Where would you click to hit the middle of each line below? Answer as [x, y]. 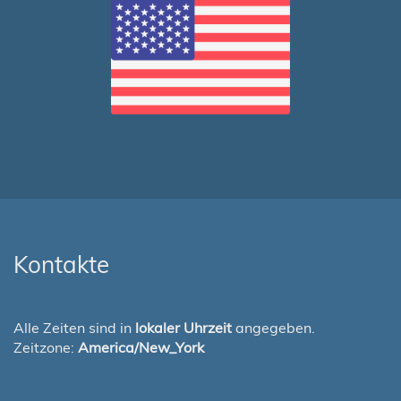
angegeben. [273, 328]
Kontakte [61, 264]
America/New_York [141, 347]
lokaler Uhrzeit [183, 328]
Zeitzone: [46, 347]
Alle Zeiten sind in [74, 328]
